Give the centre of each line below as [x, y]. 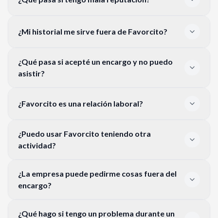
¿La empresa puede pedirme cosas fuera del [97, 173]
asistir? [31, 73]
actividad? [37, 145]
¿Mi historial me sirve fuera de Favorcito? [93, 31]
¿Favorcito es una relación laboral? [81, 103]
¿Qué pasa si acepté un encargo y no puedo [95, 61]
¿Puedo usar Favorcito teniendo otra [84, 133]
